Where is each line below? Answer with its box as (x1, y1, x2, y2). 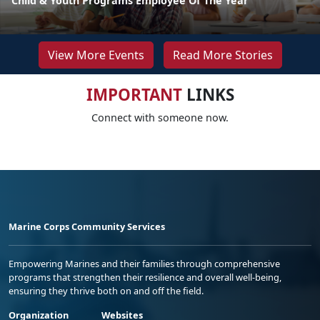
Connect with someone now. (91, 110, 229, 124)
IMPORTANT (86, 83, 182, 106)
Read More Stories (172, 46, 273, 63)
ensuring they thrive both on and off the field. (9, 284, 204, 297)
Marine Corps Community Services (9, 219, 165, 233)
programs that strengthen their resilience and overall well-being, (9, 270, 281, 284)
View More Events (47, 46, 144, 63)
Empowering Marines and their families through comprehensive (9, 256, 280, 270)
